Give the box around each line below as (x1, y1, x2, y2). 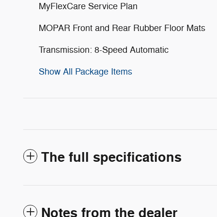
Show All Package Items (39, 66, 132, 77)
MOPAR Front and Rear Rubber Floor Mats (39, 22, 205, 33)
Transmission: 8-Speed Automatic (39, 44, 169, 55)
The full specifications (41, 149, 182, 166)
